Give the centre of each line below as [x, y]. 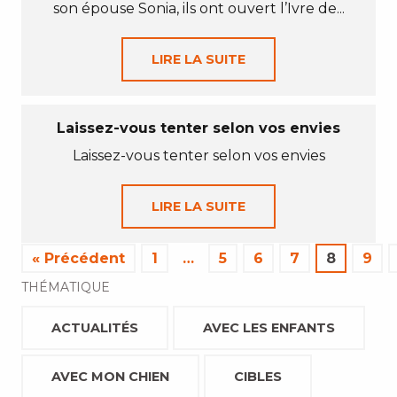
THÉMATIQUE [66, 287]
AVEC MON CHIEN [110, 377]
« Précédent [78, 258]
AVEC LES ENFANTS [269, 328]
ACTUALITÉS [95, 328]
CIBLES [258, 377]
